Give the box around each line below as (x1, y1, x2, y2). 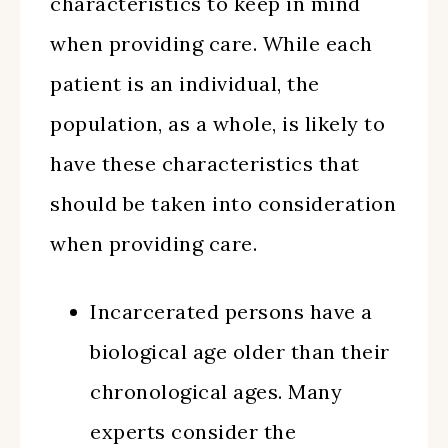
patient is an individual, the (50, 71, 320, 96)
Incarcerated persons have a (90, 299, 373, 324)
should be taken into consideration (50, 191, 396, 216)
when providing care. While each (50, 31, 373, 56)
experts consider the (90, 419, 296, 444)
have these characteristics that (50, 151, 360, 176)
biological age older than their (90, 339, 390, 364)
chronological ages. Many (90, 379, 342, 404)
